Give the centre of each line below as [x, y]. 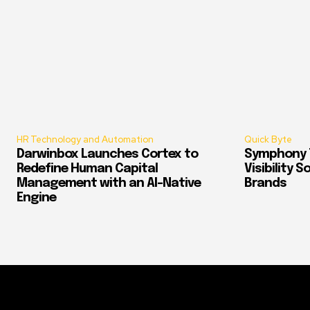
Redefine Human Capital [87, 168]
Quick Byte [268, 139]
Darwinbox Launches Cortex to [107, 154]
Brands [265, 183]
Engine [36, 198]
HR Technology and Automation [85, 139]
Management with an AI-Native [109, 183]
